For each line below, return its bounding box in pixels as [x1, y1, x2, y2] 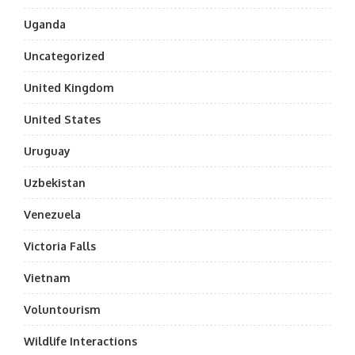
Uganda [24, 17, 69, 31]
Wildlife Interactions [24, 334, 137, 348]
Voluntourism [24, 303, 101, 316]
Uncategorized [24, 49, 105, 63]
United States [24, 113, 101, 126]
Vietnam [24, 271, 71, 284]
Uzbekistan [24, 176, 86, 189]
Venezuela [24, 208, 81, 221]
